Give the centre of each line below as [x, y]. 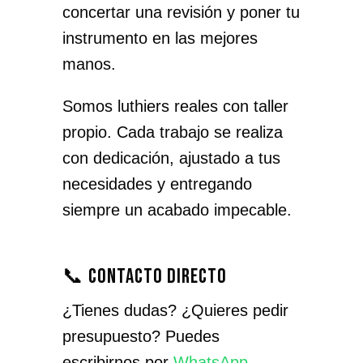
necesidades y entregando [157, 184]
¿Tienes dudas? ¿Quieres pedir [175, 310]
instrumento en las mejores [160, 38]
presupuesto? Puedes [141, 336]
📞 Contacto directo [144, 277]
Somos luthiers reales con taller [175, 106]
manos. [89, 64]
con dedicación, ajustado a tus [171, 158]
